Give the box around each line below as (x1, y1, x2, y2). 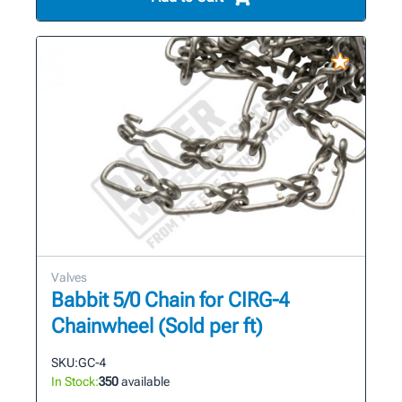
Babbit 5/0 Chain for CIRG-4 (51, 287, 289, 312)
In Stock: (51, 373, 99, 389)
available (118, 373, 170, 389)
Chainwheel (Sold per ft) (51, 313, 263, 338)
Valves (51, 269, 87, 284)
